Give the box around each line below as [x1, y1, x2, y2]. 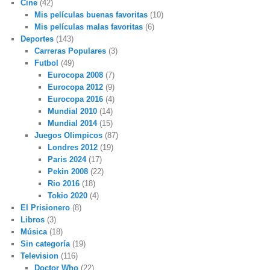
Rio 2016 [48, 179, 80, 189]
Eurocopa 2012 [48, 83, 104, 92]
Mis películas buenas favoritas [34, 10, 148, 20]
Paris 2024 [48, 155, 87, 165]
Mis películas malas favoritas [34, 22, 143, 32]
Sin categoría [20, 239, 71, 249]
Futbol [34, 58, 58, 68]
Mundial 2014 [48, 119, 98, 128]
